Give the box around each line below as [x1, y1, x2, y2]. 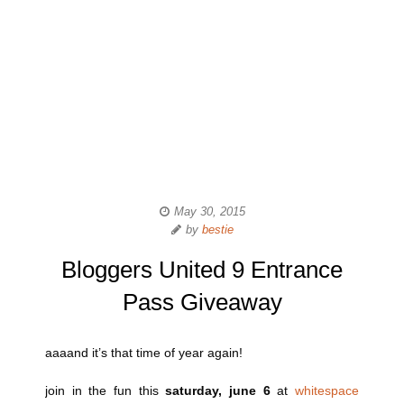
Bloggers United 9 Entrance [61, 256, 343, 283]
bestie [201, 223, 234, 236]
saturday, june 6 [165, 383, 278, 398]
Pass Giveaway [122, 289, 282, 316]
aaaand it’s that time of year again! [45, 345, 243, 360]
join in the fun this [45, 383, 166, 398]
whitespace [295, 383, 360, 398]
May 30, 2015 [173, 205, 245, 218]
